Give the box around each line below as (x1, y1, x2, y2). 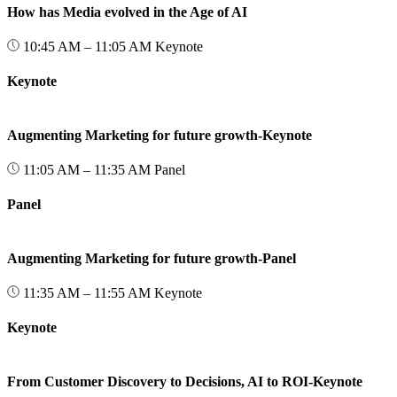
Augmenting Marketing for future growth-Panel (7, 250, 296, 266)
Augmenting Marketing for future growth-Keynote (7, 127, 312, 143)
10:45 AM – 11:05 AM (19, 38, 155, 54)
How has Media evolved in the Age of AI (7, 4, 247, 19)
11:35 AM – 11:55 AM (19, 285, 154, 301)
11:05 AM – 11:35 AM (19, 162, 154, 178)
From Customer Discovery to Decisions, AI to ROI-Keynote (7, 373, 362, 389)
